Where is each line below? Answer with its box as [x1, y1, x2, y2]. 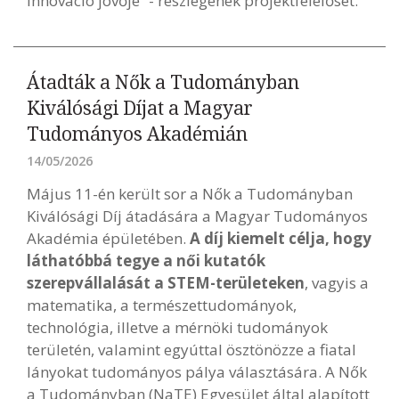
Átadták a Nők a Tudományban [27, 69, 299, 94]
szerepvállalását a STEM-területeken [27, 273, 305, 293]
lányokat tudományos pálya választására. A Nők [27, 362, 367, 382]
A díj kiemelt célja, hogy [190, 228, 371, 248]
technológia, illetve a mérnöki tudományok [27, 317, 328, 338]
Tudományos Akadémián [27, 121, 248, 146]
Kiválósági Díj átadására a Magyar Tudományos [27, 206, 368, 226]
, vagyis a [305, 273, 369, 293]
